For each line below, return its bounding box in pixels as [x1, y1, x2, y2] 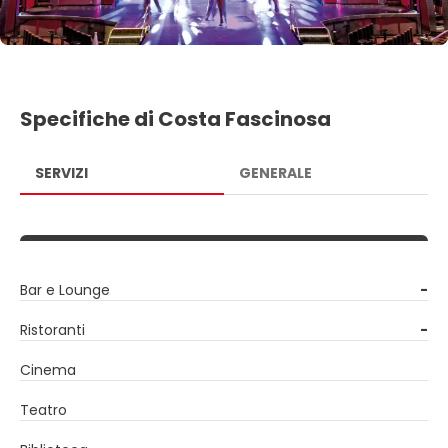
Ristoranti [20, 319, 85, 340]
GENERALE [239, 162, 312, 183]
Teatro [20, 399, 67, 420]
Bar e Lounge [20, 279, 110, 300]
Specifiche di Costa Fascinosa [20, 104, 331, 133]
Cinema [20, 359, 76, 380]
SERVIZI [35, 162, 88, 183]
